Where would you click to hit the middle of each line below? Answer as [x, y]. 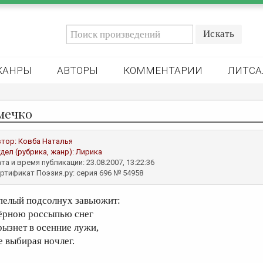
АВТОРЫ [77, 70]
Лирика [89, 152]
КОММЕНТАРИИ [163, 70]
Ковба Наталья [45, 141]
